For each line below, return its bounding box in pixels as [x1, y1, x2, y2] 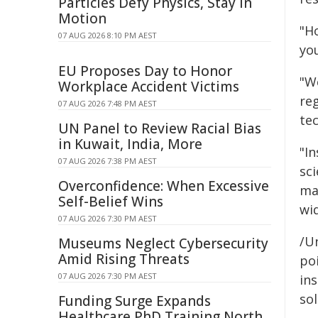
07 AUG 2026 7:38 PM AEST [58, 155, 157, 166]
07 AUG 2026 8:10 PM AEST [58, 30, 157, 40]
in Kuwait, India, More [58, 135, 202, 153]
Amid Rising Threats [58, 250, 190, 268]
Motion [58, 9, 106, 28]
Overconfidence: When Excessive [58, 177, 269, 195]
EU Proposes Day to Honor [58, 62, 232, 80]
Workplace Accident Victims [58, 77, 239, 96]
